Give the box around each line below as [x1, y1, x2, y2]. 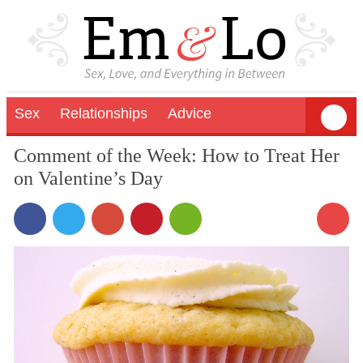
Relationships [60, 105, 147, 122]
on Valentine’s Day [13, 167, 163, 189]
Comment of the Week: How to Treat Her [13, 144, 340, 166]
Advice [168, 105, 211, 122]
